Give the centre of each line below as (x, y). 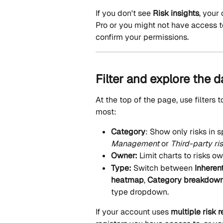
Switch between (164, 168)
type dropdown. (140, 192)
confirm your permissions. (142, 37)
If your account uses (133, 212)
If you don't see (124, 13)
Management (135, 144)
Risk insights (176, 13)
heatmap (127, 180)
